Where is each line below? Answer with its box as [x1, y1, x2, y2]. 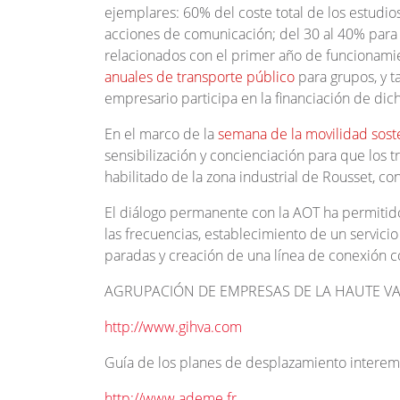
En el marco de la [104, 124, 218, 145]
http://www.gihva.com [104, 317, 242, 337]
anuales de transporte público [104, 67, 295, 87]
